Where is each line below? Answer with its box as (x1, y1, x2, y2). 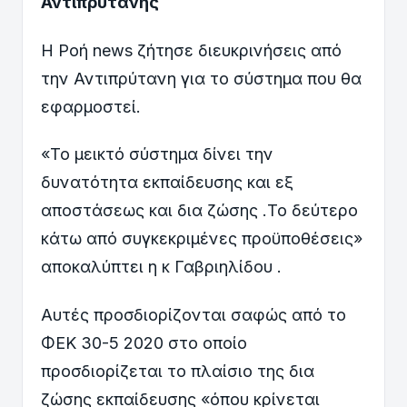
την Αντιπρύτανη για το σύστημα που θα (41, 68, 362, 88)
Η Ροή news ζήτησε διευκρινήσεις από (41, 40, 342, 60)
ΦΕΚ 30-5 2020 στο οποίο (41, 333, 247, 352)
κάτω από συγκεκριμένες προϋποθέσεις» (41, 229, 362, 249)
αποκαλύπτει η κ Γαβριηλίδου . (41, 257, 282, 277)
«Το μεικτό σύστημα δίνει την (41, 144, 273, 164)
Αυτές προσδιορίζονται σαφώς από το (41, 304, 346, 324)
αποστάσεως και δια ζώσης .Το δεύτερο (41, 201, 358, 221)
